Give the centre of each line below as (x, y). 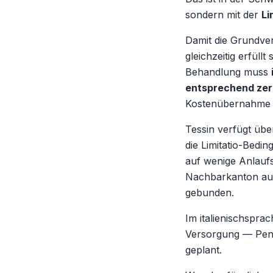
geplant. (204, 250)
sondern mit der (223, 15)
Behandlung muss (228, 72)
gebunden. (210, 193)
